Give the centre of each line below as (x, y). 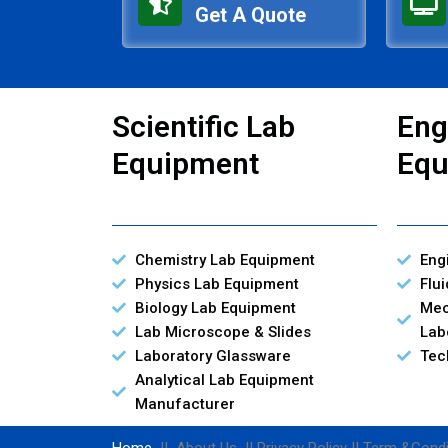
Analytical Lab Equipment (224, 379)
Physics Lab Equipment (216, 283)
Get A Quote (250, 14)
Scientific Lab (203, 126)
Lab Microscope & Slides (222, 331)
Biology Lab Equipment (215, 307)
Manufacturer (184, 403)
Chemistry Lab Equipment (224, 259)
